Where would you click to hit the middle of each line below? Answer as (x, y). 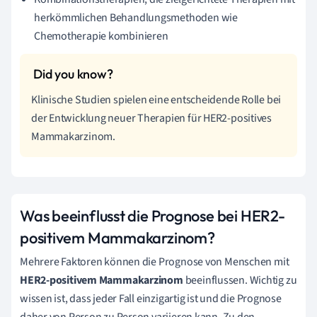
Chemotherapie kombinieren (101, 36)
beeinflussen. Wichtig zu (240, 280)
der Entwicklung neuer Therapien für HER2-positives (151, 118)
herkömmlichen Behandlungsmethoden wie (136, 17)
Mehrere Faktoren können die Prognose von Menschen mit (155, 261)
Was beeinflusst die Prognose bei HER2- (152, 215)
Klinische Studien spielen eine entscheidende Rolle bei (156, 99)
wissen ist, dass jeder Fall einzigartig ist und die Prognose (151, 298)
